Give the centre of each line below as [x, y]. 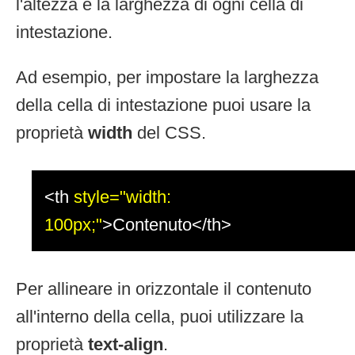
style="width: [122, 197]
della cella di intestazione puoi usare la [163, 105]
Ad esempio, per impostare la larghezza [167, 77]
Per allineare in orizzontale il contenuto [164, 288]
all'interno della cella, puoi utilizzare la [160, 316]
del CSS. [169, 132]
